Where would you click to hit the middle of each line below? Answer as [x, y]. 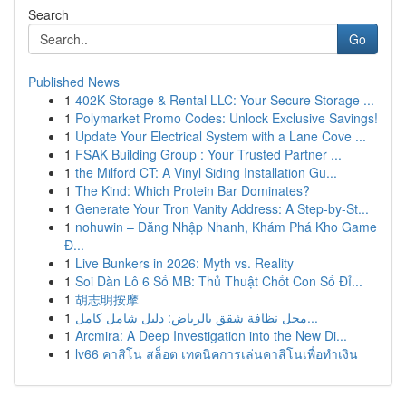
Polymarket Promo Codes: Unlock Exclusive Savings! [227, 118]
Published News [74, 82]
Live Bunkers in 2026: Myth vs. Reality [184, 263]
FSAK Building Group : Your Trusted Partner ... [208, 154]
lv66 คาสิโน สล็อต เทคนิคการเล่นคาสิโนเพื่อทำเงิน [217, 353]
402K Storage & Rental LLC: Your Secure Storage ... [225, 100]
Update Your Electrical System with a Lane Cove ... [221, 136]
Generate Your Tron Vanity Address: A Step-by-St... [222, 208]
